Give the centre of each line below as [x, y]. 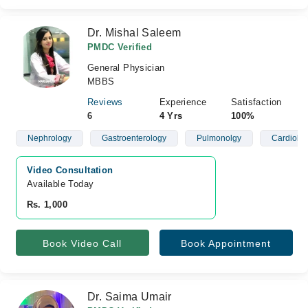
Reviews [105, 102]
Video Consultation [70, 170]
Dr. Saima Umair [130, 297]
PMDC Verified [120, 47]
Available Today [60, 184]
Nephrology [49, 138]
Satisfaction [256, 102]
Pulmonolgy [219, 138]
